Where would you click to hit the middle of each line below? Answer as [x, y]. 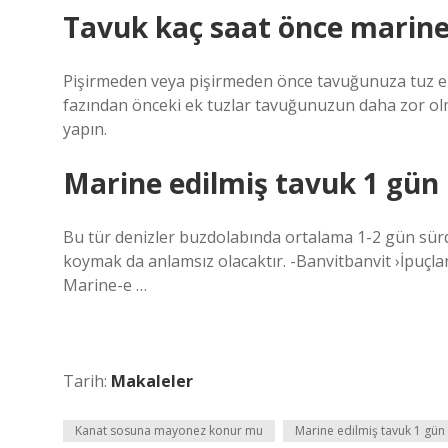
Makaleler [152, 381]
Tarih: [87, 381]
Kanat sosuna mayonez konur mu [169, 430]
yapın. [85, 129]
